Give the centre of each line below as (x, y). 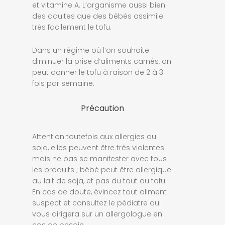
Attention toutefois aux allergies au (94, 136)
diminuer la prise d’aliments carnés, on (102, 61)
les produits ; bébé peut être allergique (102, 170)
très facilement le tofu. (72, 27)
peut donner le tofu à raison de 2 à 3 (98, 72)
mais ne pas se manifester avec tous (99, 158)
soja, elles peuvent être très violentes (98, 147)
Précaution (102, 108)
